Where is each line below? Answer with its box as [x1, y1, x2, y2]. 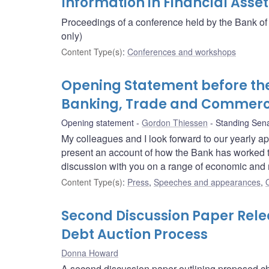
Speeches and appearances [154, 176, 261, 189]
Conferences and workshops [127, 46, 236, 58]
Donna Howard [61, 247, 118, 259]
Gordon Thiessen [142, 116, 208, 129]
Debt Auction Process [61, 225, 208, 244]
